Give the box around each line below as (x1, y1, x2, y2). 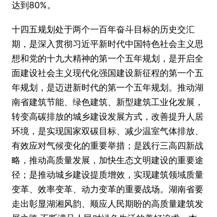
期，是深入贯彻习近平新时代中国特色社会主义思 (12, 39, 203, 49)
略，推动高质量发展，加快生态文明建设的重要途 (12, 155, 203, 165)
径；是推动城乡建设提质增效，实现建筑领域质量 (12, 170, 203, 180)
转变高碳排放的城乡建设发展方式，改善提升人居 (12, 111, 203, 122)
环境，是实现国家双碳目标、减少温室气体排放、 (12, 126, 203, 136)
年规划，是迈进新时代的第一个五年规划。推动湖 (12, 82, 203, 93)
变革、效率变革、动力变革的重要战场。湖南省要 (12, 184, 203, 194)
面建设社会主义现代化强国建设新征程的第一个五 (12, 68, 203, 78)
